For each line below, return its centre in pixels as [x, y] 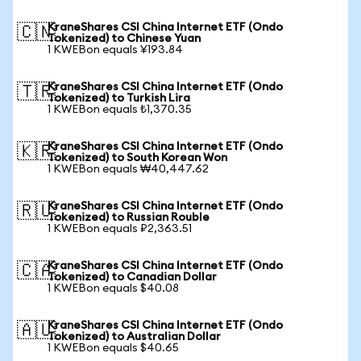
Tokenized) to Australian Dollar [134, 337]
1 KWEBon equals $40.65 [113, 348]
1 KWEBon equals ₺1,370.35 [120, 110]
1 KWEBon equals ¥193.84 [115, 50]
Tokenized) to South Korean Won [137, 158]
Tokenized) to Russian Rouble [129, 218]
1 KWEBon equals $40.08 [113, 288]
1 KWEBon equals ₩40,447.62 [128, 169]
